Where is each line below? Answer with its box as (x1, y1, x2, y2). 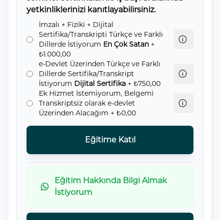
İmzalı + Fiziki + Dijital (39, 20, 113, 29)
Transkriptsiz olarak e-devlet (39, 99, 135, 108)
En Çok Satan (103, 40, 149, 49)
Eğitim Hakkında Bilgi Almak (55, 176, 167, 185)
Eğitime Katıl (84, 135, 136, 144)
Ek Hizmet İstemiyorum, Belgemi (39, 89, 154, 98)
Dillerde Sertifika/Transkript (39, 69, 134, 78)
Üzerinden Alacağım (39, 109, 110, 117)
